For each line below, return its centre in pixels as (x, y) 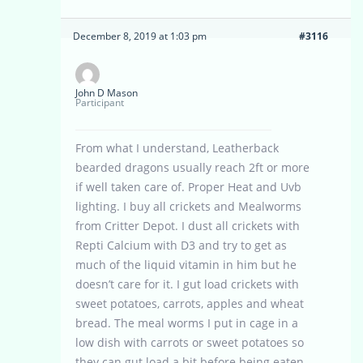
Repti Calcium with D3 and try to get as (181, 246)
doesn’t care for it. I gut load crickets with (187, 284)
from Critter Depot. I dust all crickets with (188, 226)
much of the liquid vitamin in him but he (186, 265)
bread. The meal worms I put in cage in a (187, 323)
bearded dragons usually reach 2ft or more (192, 168)
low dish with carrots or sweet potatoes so (190, 343)
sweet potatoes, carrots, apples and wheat (190, 304)
